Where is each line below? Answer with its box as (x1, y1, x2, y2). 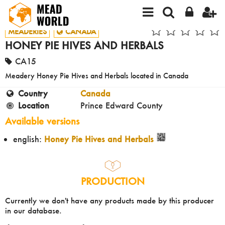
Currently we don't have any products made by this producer (5, 195, 214, 205)
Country (18, 88, 48, 99)
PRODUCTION (80, 174, 145, 187)
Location (18, 100, 49, 111)
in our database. (5, 205, 62, 215)
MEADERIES (8, 27, 47, 36)
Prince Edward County (80, 100, 163, 111)
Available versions (5, 116, 79, 128)
